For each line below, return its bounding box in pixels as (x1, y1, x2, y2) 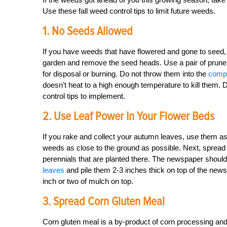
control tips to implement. (43, 92, 125, 100)
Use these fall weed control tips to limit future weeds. (43, 7, 215, 15)
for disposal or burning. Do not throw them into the (43, 69, 208, 78)
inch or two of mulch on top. (43, 177, 133, 185)
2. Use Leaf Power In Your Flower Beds (43, 109, 214, 124)
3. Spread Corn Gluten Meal (43, 194, 165, 209)
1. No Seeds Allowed (43, 24, 133, 39)
